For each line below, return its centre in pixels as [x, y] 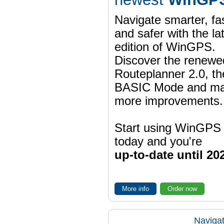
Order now [182, 189]
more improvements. [168, 101]
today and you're [158, 141]
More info [135, 189]
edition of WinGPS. [165, 47]
